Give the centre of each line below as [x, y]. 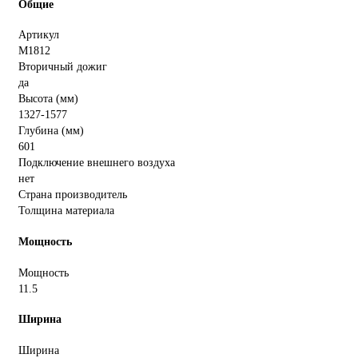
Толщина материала [66, 211]
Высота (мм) [48, 99]
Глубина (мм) [51, 131]
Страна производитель [73, 195]
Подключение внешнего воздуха [97, 163]
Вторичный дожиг [63, 67]
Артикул [39, 35]
